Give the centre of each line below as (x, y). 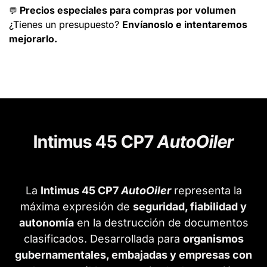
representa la (206, 191)
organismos (213, 239)
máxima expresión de (77, 207)
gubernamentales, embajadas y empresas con (133, 255)
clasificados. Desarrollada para (103, 239)
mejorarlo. (33, 39)
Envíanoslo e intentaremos (185, 25)
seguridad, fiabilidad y (190, 207)
